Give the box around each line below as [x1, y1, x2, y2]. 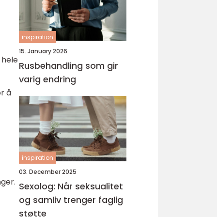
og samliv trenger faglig [19, 194, 123, 206]
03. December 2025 [19, 168, 77, 176]
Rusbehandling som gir [19, 60, 118, 72]
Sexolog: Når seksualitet [19, 180, 123, 192]
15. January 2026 [19, 47, 67, 55]
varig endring [19, 73, 76, 85]
